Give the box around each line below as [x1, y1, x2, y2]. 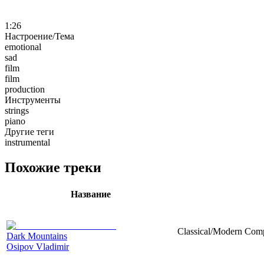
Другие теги [5, 126, 54, 137]
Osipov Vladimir [6, 241, 69, 252]
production [5, 84, 45, 94]
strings [5, 105, 29, 115]
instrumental [5, 137, 50, 147]
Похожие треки [5, 159, 101, 175]
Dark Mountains [6, 230, 67, 241]
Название [71, 189, 111, 199]
